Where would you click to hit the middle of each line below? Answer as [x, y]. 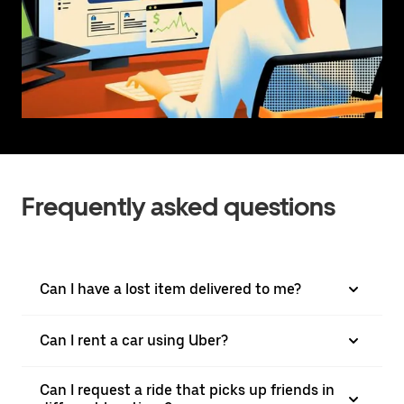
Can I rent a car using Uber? [134, 340]
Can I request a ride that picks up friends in [187, 390]
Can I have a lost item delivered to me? [170, 289]
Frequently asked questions [179, 206]
